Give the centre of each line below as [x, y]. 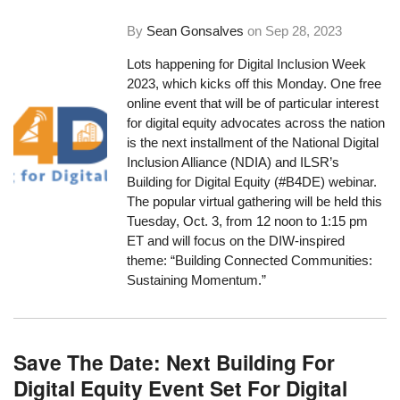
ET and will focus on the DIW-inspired [236, 241]
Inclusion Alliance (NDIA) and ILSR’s [233, 162]
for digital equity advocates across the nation [256, 123]
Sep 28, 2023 [304, 31]
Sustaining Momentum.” [197, 280]
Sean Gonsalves [196, 31]
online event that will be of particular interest [253, 104]
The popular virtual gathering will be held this [255, 202]
